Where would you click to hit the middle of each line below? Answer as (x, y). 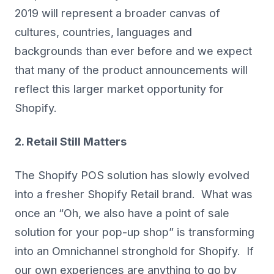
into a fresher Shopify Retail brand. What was (134, 194)
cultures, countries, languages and (103, 32)
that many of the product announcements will (131, 70)
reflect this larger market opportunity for (119, 89)
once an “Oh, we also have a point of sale (122, 213)
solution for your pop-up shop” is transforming (135, 232)
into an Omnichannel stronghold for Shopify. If (134, 251)
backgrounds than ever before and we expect (133, 51)
